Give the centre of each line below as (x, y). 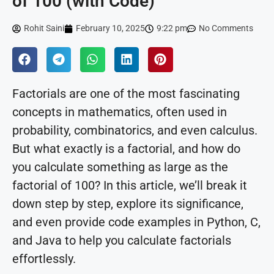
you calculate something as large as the (120, 167)
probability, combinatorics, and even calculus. (135, 130)
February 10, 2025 (110, 28)
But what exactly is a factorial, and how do (126, 148)
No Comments (226, 28)
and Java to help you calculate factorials (122, 240)
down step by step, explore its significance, (128, 203)
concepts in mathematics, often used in (120, 112)
